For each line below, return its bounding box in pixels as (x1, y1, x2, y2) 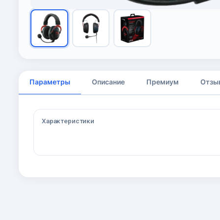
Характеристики (42, 117, 95, 125)
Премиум (146, 78, 179, 86)
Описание (92, 78, 125, 86)
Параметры (29, 78, 70, 86)
